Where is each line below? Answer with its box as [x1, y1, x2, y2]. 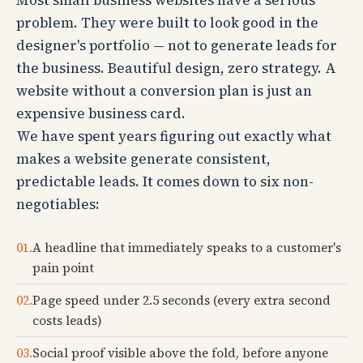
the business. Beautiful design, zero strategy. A [16, 58, 336, 78]
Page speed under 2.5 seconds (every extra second [32, 292, 331, 309]
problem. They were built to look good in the [16, 13, 318, 32]
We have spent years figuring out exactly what [16, 126, 331, 146]
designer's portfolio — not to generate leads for [16, 36, 337, 55]
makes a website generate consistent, [16, 149, 271, 169]
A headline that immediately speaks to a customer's [32, 239, 341, 256]
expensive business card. [16, 104, 186, 123]
